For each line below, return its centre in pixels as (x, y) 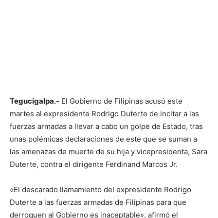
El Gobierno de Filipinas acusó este (121, 101)
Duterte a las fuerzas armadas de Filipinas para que (98, 202)
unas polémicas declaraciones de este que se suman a (103, 139)
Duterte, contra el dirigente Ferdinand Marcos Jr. (94, 164)
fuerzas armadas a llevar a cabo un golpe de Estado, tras (106, 127)
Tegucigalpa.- (35, 101)
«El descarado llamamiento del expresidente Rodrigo (100, 190)
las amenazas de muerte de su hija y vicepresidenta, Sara (109, 152)
